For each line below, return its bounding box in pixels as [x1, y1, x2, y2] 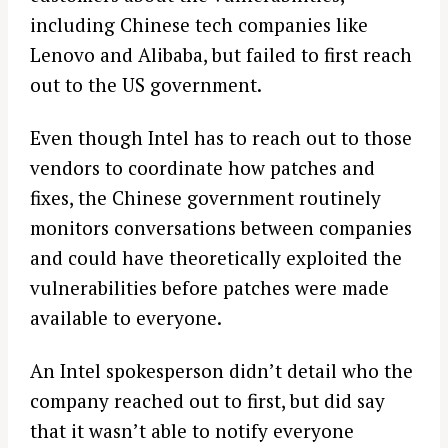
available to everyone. [30, 305, 222, 331]
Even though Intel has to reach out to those [30, 125, 412, 151]
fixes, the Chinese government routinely [30, 185, 381, 211]
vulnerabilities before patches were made [30, 275, 389, 301]
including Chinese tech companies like [30, 12, 368, 38]
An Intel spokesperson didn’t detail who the [30, 357, 413, 383]
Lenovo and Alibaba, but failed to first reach [30, 42, 412, 68]
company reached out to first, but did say [30, 387, 385, 413]
